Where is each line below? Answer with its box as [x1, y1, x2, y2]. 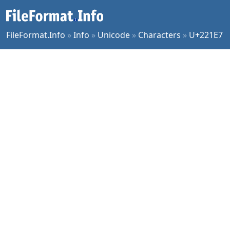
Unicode [98, 29, 130, 41]
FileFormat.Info [6, 29, 65, 41]
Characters [138, 29, 181, 41]
